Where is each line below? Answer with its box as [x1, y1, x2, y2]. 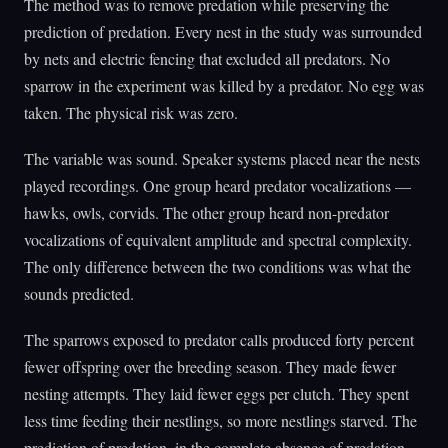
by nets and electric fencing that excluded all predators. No [24, 47, 390, 69]
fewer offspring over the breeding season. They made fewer [24, 356, 396, 378]
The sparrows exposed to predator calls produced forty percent [24, 329, 414, 351]
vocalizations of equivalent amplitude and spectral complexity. [24, 228, 412, 250]
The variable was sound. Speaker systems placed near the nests [24, 147, 420, 169]
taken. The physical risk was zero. [24, 101, 238, 123]
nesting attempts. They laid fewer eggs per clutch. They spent [24, 383, 409, 405]
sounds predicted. [24, 282, 134, 304]
